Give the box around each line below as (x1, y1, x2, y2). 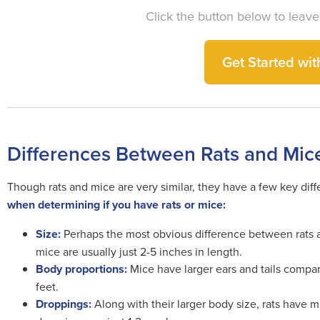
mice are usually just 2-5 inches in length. (36, 244, 245, 259)
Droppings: (36, 296, 91, 312)
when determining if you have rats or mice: (7, 196, 226, 213)
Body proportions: (36, 261, 127, 277)
